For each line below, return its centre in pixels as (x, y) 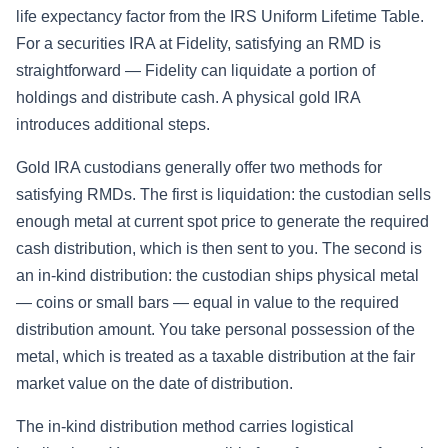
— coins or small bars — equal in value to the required (207, 302)
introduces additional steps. (113, 124)
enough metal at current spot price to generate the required (222, 221)
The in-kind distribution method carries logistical (185, 426)
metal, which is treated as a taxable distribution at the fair (215, 356)
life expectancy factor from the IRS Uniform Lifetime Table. (220, 16)
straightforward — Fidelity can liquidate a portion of (195, 70)
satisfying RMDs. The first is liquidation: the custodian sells (223, 194)
